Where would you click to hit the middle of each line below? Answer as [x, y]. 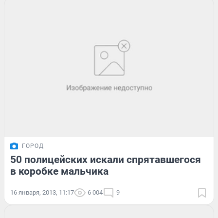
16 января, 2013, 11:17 [42, 193]
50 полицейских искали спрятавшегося [106, 160]
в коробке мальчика [59, 172]
